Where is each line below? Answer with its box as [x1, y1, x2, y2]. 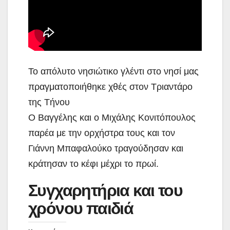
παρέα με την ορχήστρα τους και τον [28, 128, 175, 139]
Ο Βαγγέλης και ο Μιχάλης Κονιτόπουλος [28, 112, 196, 123]
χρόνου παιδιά [28, 199, 133, 218]
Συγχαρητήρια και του [28, 181, 182, 200]
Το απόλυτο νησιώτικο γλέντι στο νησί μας [28, 66, 199, 77]
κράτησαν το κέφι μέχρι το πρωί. [28, 159, 159, 169]
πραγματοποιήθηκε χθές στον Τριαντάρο [28, 82, 193, 92]
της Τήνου [28, 97, 70, 108]
